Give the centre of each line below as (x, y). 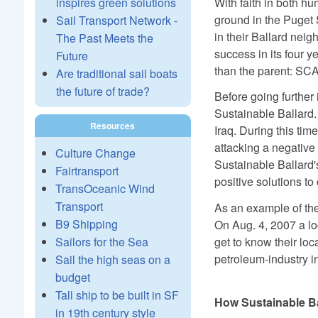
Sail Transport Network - (116, 20)
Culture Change (95, 153)
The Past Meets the (104, 38)
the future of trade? (103, 91)
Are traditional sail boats (116, 73)
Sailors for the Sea (102, 242)
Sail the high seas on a (113, 259)
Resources (112, 126)
